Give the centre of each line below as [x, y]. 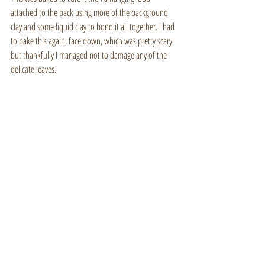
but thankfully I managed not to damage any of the [90, 55]
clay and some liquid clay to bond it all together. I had [93, 26]
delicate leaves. [33, 69]
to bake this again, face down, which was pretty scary [92, 41]
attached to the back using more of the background [90, 12]
